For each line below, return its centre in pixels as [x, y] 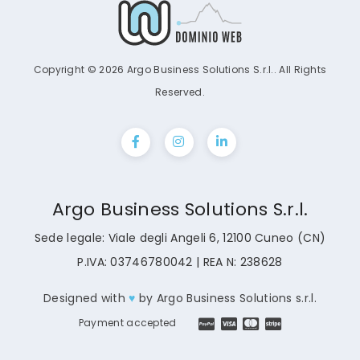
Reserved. [180, 92]
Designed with [86, 298]
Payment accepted [127, 322]
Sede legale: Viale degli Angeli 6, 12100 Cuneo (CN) [180, 237]
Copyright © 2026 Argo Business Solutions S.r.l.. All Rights [180, 69]
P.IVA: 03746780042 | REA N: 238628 [180, 262]
